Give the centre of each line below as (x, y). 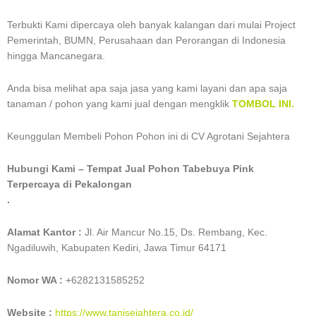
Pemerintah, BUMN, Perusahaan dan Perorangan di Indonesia (146, 41)
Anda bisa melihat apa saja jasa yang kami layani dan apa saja (147, 89)
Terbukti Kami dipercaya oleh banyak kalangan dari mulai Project (151, 25)
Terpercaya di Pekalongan (69, 185)
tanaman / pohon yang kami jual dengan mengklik (118, 104)
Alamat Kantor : (46, 233)
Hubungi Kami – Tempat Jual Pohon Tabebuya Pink (130, 169)
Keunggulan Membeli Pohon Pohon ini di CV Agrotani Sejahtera (148, 137)
